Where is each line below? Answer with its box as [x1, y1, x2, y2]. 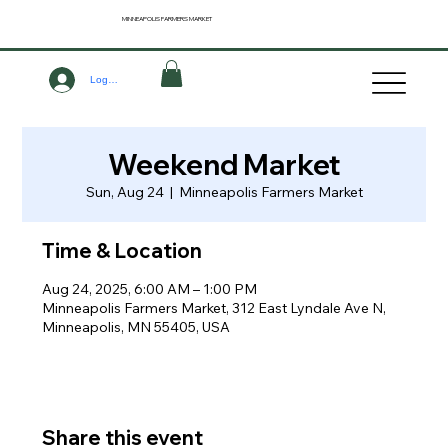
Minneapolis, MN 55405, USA [42, 317, 231, 336]
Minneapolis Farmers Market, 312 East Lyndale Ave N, [42, 298, 387, 317]
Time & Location [42, 237, 203, 263]
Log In [89, 74, 120, 85]
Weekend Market [107, 146, 341, 182]
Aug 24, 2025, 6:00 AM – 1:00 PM [42, 279, 258, 298]
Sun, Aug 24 [85, 182, 164, 201]
